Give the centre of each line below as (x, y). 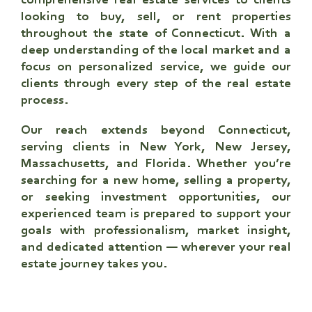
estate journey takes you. (94, 264)
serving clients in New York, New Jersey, (156, 147)
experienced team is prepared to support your (156, 214)
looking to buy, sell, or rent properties (156, 17)
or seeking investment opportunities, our (156, 197)
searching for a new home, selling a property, (156, 180)
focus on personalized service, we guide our (156, 67)
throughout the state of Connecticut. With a (156, 33)
